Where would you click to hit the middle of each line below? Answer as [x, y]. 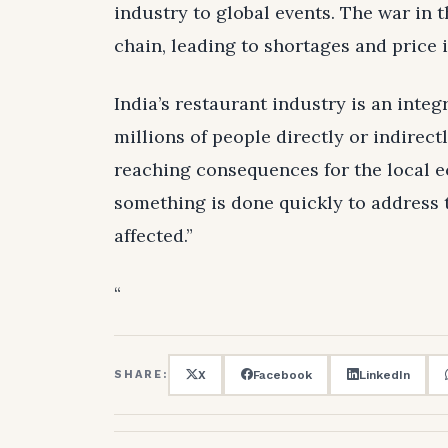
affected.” [153, 235]
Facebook [282, 374]
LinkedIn [384, 374]
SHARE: [141, 375]
